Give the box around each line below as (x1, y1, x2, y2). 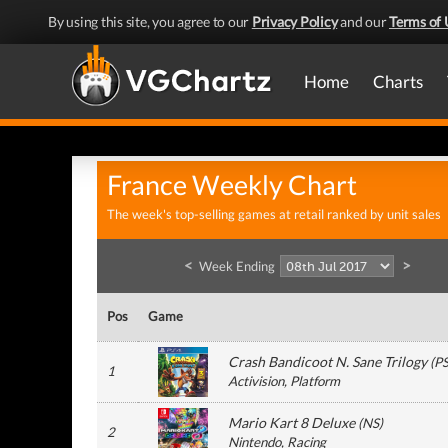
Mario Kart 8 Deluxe (228, 414, 355, 431)
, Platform (284, 373, 340, 389)
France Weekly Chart (107, 169, 357, 201)
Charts (373, 71, 423, 92)
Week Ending (195, 258, 278, 274)
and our (337, 13, 389, 30)
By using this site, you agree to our (48, 13, 252, 30)
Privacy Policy (251, 13, 338, 30)
